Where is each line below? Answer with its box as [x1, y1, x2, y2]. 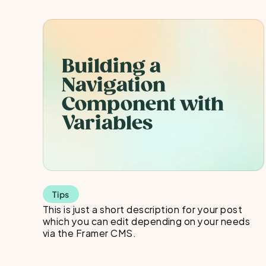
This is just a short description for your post [43, 201, 243, 217]
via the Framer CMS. [43, 224, 137, 240]
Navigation [62, 73, 166, 97]
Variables [62, 111, 153, 135]
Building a [62, 54, 161, 78]
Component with [62, 92, 224, 116]
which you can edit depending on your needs [43, 213, 251, 229]
